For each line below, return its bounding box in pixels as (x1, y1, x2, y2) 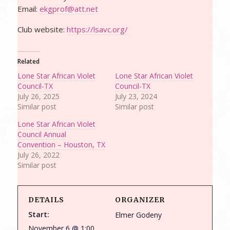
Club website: (17, 24, 67, 34)
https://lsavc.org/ (66, 24, 128, 34)
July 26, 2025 (17, 91, 60, 101)
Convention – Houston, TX (17, 140, 105, 149)
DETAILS (28, 195, 64, 204)
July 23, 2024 (114, 91, 157, 101)
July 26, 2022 (17, 150, 60, 160)
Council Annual (17, 129, 66, 139)
